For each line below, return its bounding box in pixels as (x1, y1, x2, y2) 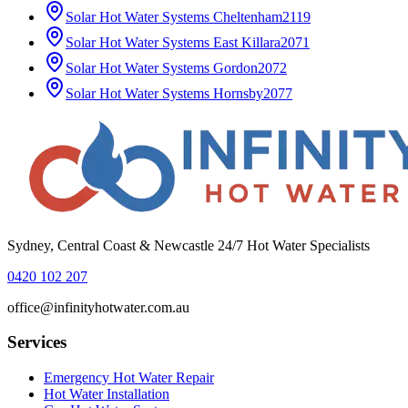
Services (7, 332, 66, 352)
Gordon (213, 59, 258, 76)
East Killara (213, 34, 280, 50)
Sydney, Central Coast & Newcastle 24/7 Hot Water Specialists (7, 237, 370, 253)
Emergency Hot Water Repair (44, 370, 214, 386)
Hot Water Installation (44, 386, 169, 403)
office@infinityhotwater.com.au (7, 299, 189, 315)
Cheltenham (213, 8, 282, 25)
